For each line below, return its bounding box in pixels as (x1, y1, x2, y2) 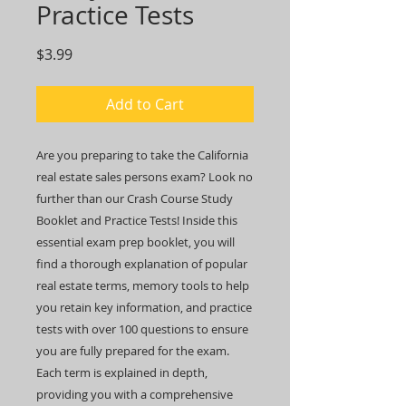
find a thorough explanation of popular (36, 255, 247, 272)
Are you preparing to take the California (36, 146, 248, 163)
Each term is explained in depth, (36, 363, 208, 381)
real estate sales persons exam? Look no (36, 168, 253, 185)
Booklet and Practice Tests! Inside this (36, 211, 237, 228)
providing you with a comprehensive (36, 385, 233, 402)
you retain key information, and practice (36, 298, 252, 315)
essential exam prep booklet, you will (36, 233, 235, 250)
